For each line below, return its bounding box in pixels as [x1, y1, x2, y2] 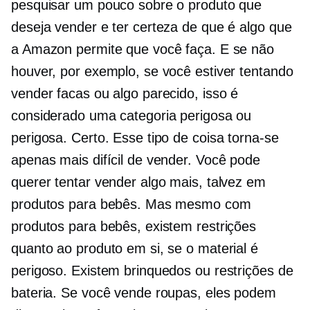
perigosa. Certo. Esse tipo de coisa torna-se [11, 130, 279, 146]
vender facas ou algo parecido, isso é [11, 86, 239, 102]
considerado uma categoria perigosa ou [11, 108, 252, 124]
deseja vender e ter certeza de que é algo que [11, 19, 292, 35]
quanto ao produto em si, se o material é [11, 241, 258, 257]
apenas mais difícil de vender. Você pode [11, 152, 260, 168]
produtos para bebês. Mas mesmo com [11, 197, 251, 212]
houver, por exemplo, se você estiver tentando [11, 64, 293, 80]
